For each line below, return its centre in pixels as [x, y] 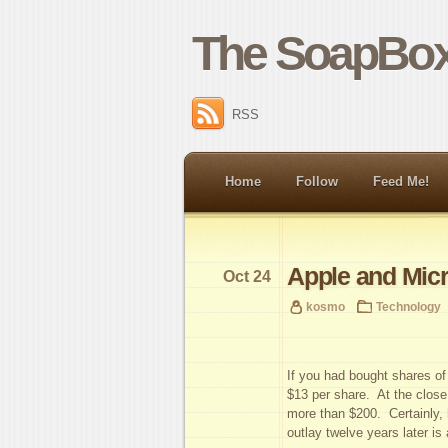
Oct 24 [247, 276]
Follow [317, 181]
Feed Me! [401, 181]
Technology [408, 306]
